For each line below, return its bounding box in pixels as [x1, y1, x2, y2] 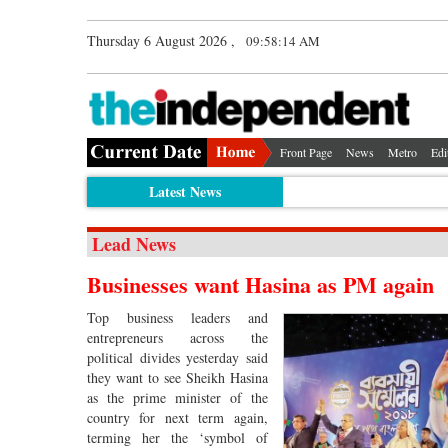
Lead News [92, 230, 176, 257]
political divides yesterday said [87, 347, 268, 367]
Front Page [280, 143, 332, 160]
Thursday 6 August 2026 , [87, 31, 235, 50]
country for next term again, [87, 407, 268, 427]
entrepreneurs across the [87, 327, 268, 347]
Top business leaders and [87, 307, 268, 327]
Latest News [148, 180, 221, 202]
